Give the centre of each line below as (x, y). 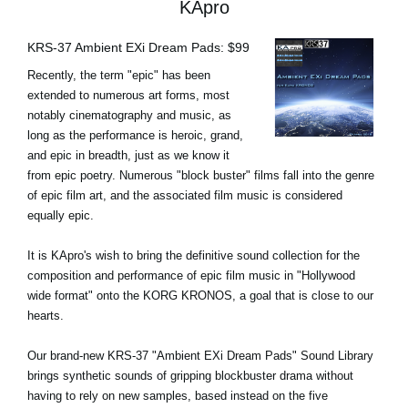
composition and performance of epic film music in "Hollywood (191, 275)
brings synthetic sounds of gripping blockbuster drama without (190, 375)
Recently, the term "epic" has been (119, 75)
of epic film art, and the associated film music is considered (185, 195)
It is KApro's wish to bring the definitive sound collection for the (194, 255)
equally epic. (61, 215)
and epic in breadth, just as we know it (128, 155)
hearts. (46, 315)
